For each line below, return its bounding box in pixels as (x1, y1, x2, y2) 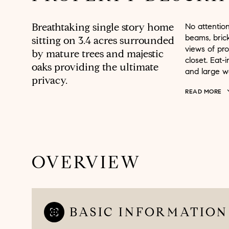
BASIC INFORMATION (70, 204, 228, 220)
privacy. (32, 74, 67, 87)
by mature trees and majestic (32, 48, 164, 60)
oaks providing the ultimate (32, 61, 158, 74)
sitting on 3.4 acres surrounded (32, 34, 174, 47)
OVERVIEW (32, 151, 141, 173)
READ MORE (185, 87, 222, 95)
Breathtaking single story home (32, 21, 174, 34)
